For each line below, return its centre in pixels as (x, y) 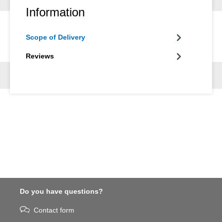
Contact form (54, 210)
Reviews (40, 56)
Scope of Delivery (55, 37)
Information (55, 12)
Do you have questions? (61, 192)
